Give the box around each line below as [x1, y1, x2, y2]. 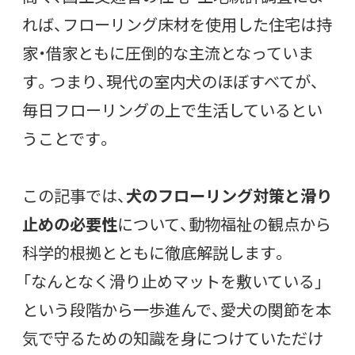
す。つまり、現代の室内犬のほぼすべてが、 [22, 69, 319, 93]
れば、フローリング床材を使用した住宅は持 [22, 12, 332, 36]
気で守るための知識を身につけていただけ [22, 326, 323, 349]
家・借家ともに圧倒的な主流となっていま [22, 40, 314, 64]
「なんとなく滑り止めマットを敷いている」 [22, 269, 323, 292]
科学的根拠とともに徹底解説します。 [22, 240, 288, 264]
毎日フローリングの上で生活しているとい [22, 97, 323, 121]
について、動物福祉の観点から [117, 212, 331, 235]
